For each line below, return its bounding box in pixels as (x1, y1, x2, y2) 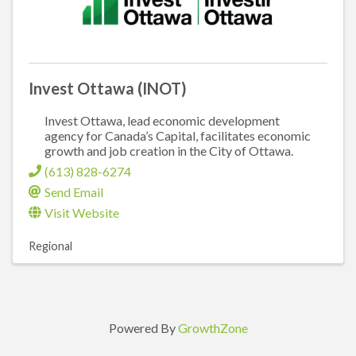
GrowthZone (177, 320, 248, 336)
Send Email (44, 184, 103, 200)
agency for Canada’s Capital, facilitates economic (44, 128, 311, 144)
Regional (29, 239, 72, 253)
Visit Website (44, 205, 119, 221)
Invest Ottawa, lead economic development (44, 113, 280, 129)
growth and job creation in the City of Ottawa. (44, 143, 293, 159)
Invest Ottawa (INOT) (29, 79, 187, 99)
